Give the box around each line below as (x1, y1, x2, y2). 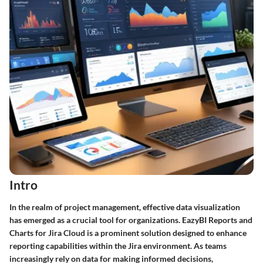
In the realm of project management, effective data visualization (9, 201, 240, 212)
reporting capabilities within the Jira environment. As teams (9, 240, 227, 251)
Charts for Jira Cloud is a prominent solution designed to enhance (9, 227, 247, 238)
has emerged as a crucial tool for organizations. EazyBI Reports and (9, 214, 252, 225)
